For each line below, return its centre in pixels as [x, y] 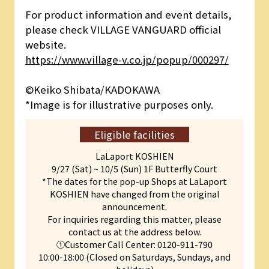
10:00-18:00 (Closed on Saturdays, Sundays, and [134, 256]
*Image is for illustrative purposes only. [119, 105]
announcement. [134, 206]
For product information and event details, [128, 15]
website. [45, 45]
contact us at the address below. [134, 231]
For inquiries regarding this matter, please [134, 219]
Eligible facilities [134, 134]
